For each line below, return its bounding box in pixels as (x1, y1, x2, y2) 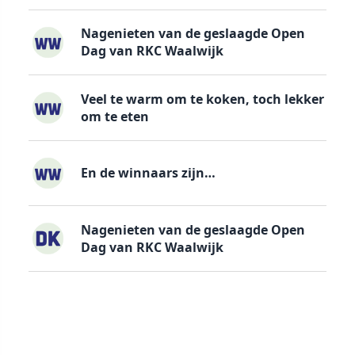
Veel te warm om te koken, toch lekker (80, 90, 324, 108)
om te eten (80, 107, 149, 125)
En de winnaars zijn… (80, 164, 216, 182)
